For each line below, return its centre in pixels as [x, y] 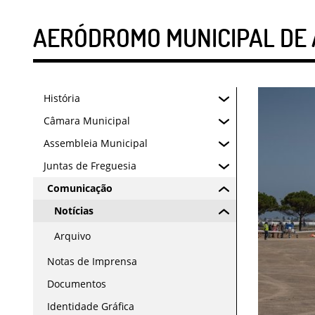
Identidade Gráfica [91, 306]
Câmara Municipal [87, 121]
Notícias [74, 211]
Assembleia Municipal [96, 143]
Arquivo [72, 236]
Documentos [77, 284]
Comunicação [80, 188]
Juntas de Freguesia [90, 166]
